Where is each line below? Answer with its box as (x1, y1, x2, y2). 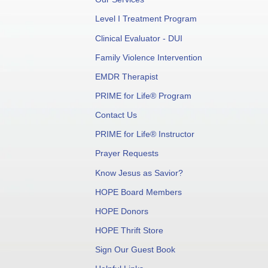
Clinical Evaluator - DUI (95, 33, 182, 43)
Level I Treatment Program (95, 14, 197, 24)
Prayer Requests (95, 148, 159, 159)
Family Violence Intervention (95, 52, 202, 62)
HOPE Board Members (95, 187, 182, 197)
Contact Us (95, 110, 137, 120)
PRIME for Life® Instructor (95, 129, 194, 139)
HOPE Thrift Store (95, 226, 163, 236)
